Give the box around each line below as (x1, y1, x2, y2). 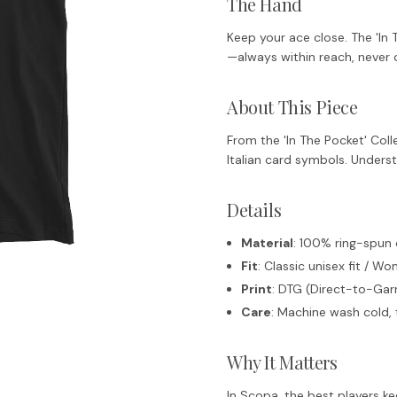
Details (227, 197, 282, 222)
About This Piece (227, 94, 358, 119)
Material (241, 234, 293, 251)
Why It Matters (227, 349, 338, 374)
